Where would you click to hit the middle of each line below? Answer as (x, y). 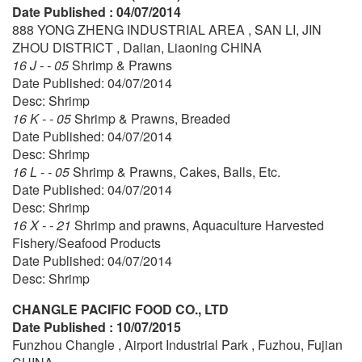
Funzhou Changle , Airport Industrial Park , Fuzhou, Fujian (177, 344)
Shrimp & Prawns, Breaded (152, 118)
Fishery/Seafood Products (86, 242)
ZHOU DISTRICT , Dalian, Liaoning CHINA (137, 47)
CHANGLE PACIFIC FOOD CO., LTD (120, 309)
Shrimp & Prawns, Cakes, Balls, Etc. (177, 171)
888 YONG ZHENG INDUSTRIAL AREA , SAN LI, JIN (167, 29)
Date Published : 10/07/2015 (97, 326)
